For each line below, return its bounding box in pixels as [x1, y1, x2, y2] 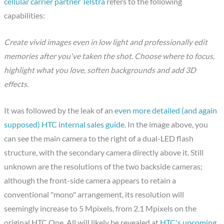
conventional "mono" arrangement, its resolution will [4, 189, 184, 199]
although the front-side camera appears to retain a [4, 175, 176, 185]
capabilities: [4, 11, 45, 20]
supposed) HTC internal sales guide [4, 119, 125, 129]
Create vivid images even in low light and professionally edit [4, 37, 208, 46]
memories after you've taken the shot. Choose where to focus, [4, 51, 215, 60]
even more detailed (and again [114, 105, 217, 115]
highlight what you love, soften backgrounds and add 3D [4, 65, 196, 74]
